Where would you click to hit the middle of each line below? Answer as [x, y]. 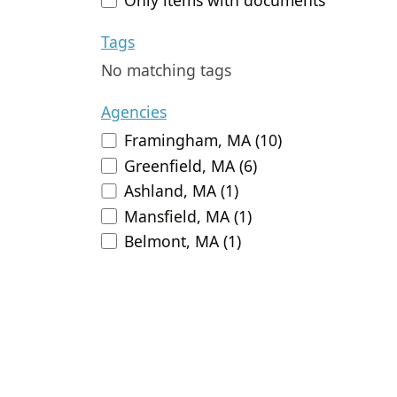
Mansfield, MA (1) [188, 216]
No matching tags [166, 70]
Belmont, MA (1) [183, 241]
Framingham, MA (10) [203, 140]
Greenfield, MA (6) [191, 165]
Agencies [134, 112]
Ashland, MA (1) [182, 191]
